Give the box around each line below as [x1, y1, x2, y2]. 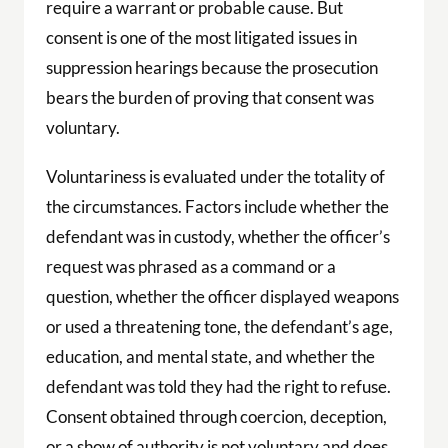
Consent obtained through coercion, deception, [45, 406, 387, 428]
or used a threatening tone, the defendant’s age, [45, 316, 393, 338]
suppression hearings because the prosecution [45, 57, 378, 79]
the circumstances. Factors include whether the [45, 196, 389, 218]
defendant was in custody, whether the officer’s [45, 226, 390, 248]
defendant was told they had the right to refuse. [45, 376, 391, 398]
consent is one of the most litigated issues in [45, 27, 357, 49]
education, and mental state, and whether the [45, 346, 375, 368]
